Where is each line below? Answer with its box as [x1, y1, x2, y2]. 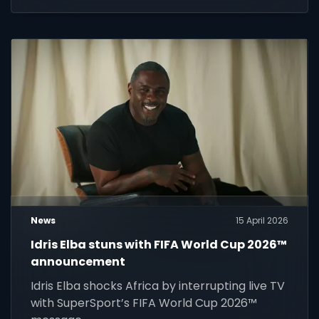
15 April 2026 [235, 214, 288, 227]
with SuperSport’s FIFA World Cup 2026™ [31, 295, 258, 312]
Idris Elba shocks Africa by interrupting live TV [31, 278, 286, 295]
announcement [31, 253, 126, 271]
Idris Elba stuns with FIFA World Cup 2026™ [31, 236, 288, 253]
